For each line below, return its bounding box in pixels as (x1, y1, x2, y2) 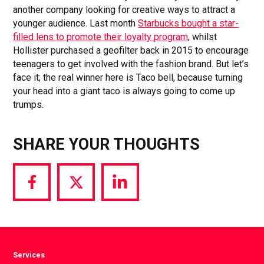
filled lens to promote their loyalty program (13, 31, 189, 42)
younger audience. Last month (13, 17, 138, 29)
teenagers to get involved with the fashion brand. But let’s (13, 58, 249, 70)
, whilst (188, 31, 217, 42)
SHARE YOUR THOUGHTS (13, 135, 200, 154)
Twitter (75, 209, 104, 221)
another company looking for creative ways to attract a (13, 4, 236, 15)
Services (13, 250, 45, 259)
